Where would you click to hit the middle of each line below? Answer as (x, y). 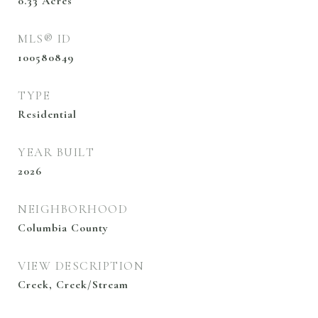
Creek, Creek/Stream (73, 285)
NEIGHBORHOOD (73, 209)
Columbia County (63, 228)
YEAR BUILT (56, 152)
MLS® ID (45, 39)
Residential (47, 114)
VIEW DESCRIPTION (81, 266)
